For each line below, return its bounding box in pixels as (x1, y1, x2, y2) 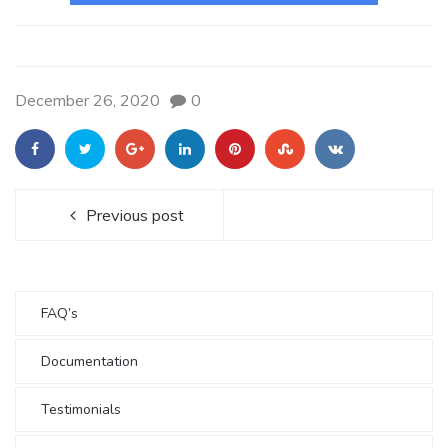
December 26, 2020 (15, 89, 160, 110)
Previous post (86, 204, 184, 225)
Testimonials (41, 399, 121, 419)
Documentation (41, 351, 138, 371)
